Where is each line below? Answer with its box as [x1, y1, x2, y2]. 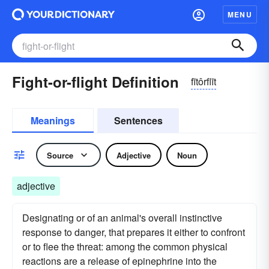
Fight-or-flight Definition [12, 71, 179, 92]
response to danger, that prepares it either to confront [22, 225, 245, 239]
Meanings [31, 113, 75, 127]
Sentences [113, 113, 163, 127]
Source [47, 149, 73, 161]
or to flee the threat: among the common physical [22, 240, 228, 253]
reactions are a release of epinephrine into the [22, 254, 217, 268]
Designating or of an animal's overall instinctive [22, 211, 222, 225]
